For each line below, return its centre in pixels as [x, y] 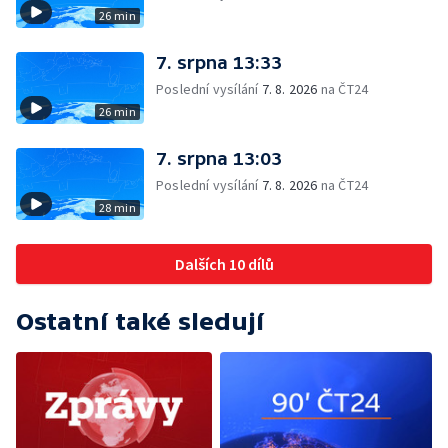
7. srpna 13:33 [219, 62]
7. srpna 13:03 [219, 158]
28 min [117, 207]
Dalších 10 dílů [224, 264]
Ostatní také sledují [140, 321]
